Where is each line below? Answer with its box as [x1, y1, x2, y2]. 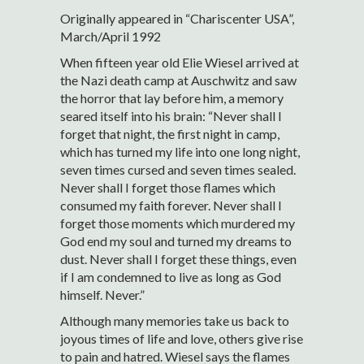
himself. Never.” [60, 287, 145, 303]
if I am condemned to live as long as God [60, 269, 281, 285]
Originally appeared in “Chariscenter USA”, [60, 11, 294, 27]
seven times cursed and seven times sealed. [60, 162, 296, 178]
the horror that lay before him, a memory [60, 90, 284, 106]
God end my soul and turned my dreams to [60, 233, 292, 249]
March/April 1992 [60, 28, 161, 45]
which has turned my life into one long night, [60, 144, 300, 160]
